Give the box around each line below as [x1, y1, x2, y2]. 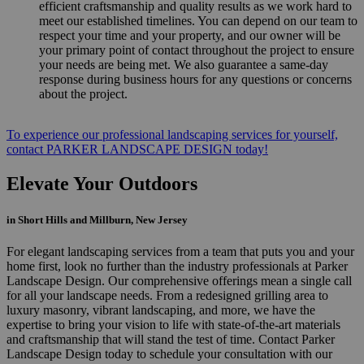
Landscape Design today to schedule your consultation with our [6, 346, 332, 361]
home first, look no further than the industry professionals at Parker [6, 258, 348, 273]
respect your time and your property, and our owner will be [39, 28, 340, 43]
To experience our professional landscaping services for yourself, [6, 128, 338, 142]
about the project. [39, 87, 128, 102]
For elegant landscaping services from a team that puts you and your [6, 244, 354, 258]
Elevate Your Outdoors [6, 173, 197, 195]
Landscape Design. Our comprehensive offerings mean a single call [6, 273, 352, 288]
